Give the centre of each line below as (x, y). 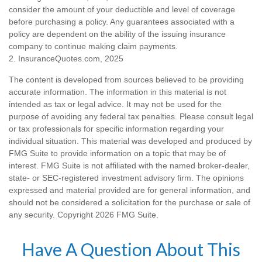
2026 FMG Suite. (127, 214)
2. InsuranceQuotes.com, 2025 (66, 58)
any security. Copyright (52, 214)
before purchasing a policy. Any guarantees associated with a (122, 21)
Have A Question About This (131, 249)
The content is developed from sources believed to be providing (126, 79)
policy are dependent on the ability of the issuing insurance (117, 34)
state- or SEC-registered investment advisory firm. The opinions (126, 177)
